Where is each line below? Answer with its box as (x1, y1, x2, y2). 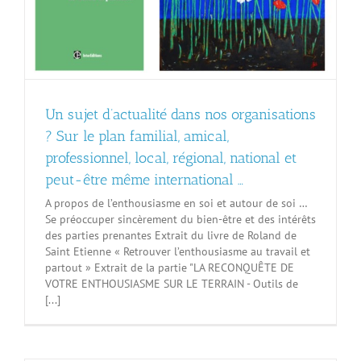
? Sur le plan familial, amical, (45, 127, 229, 145)
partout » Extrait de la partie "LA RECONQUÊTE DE (45, 260, 294, 275)
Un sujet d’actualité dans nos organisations (45, 106, 316, 123)
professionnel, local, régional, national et (45, 149, 297, 167)
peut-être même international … (45, 171, 243, 189)
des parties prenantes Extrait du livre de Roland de (45, 228, 297, 243)
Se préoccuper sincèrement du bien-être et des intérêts (45, 212, 316, 226)
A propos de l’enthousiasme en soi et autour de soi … (45, 196, 307, 210)
